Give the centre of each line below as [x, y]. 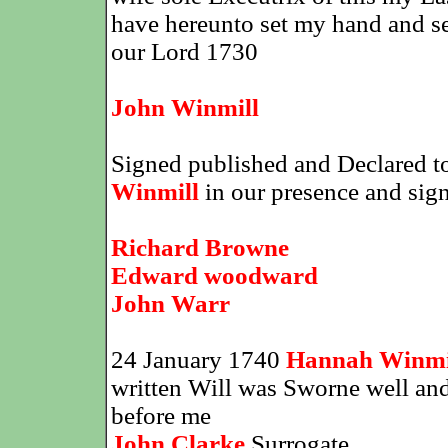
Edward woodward [214, 275]
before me [160, 415]
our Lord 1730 [184, 51]
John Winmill [184, 107]
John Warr [170, 303]
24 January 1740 [195, 359]
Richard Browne [199, 247]
